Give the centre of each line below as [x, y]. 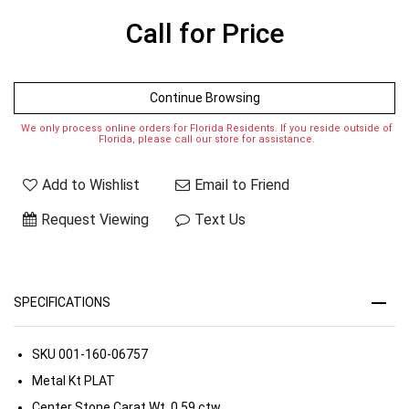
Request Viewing [95, 219]
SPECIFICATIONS [62, 302]
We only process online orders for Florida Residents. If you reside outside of [207, 128]
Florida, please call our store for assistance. [207, 139]
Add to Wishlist [91, 184]
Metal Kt [57, 380]
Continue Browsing [204, 97]
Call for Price [204, 33]
